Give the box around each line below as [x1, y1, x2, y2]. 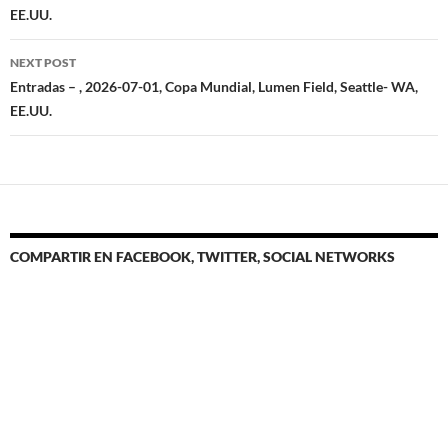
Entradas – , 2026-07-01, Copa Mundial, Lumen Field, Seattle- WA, [10, 78, 418, 95]
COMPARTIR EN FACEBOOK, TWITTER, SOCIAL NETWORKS [10, 248, 395, 265]
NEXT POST [10, 55, 76, 70]
